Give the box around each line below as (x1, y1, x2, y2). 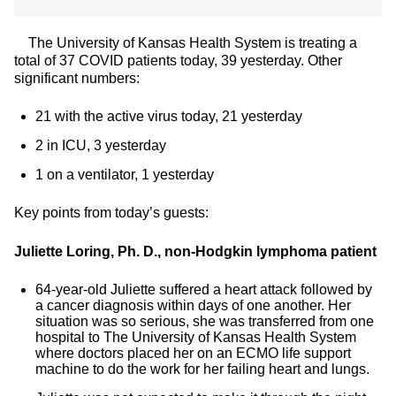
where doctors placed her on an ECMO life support (35, 346, 351, 361)
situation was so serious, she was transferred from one (35, 314, 374, 329)
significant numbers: (14, 71, 140, 86)
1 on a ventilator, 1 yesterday (35, 167, 214, 182)
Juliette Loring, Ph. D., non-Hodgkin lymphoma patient (14, 244, 377, 259)
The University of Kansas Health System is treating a (14, 35, 357, 50)
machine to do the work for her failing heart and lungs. (35, 362, 369, 377)
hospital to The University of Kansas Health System (35, 330, 356, 345)
